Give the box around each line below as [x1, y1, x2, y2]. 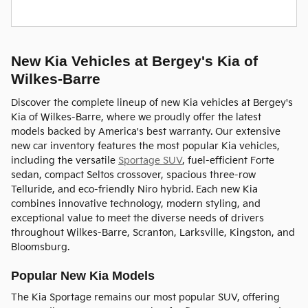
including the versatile [11, 154, 118, 166]
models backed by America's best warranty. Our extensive [11, 125, 280, 137]
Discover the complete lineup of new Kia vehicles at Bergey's [11, 96, 293, 109]
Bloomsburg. [11, 241, 69, 253]
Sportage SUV [118, 154, 182, 166]
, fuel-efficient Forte [182, 154, 274, 166]
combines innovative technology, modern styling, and [11, 197, 261, 210]
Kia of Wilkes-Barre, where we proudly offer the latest [11, 111, 261, 123]
